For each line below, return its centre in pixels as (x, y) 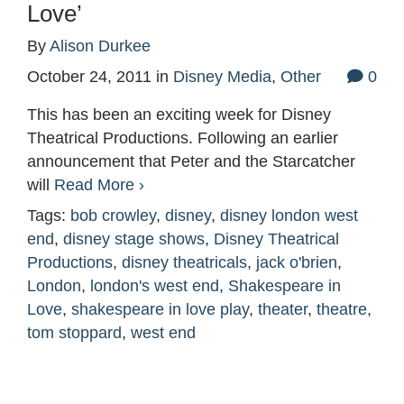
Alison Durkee (100, 46)
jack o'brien (297, 263)
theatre (342, 310)
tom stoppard (74, 333)
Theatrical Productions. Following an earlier (183, 138)
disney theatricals (184, 263)
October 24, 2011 (89, 77)
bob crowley (113, 216)
